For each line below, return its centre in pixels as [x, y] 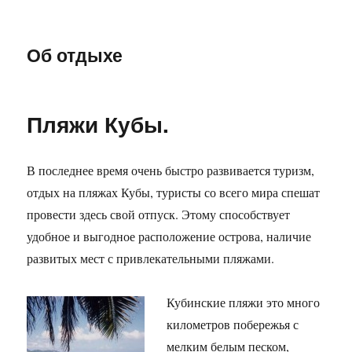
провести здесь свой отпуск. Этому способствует [159, 214]
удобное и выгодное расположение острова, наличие [169, 236]
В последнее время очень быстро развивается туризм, [171, 170]
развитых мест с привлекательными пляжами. [151, 258]
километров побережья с [233, 324]
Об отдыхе [75, 55]
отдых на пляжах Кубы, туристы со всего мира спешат [174, 192]
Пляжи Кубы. [98, 124]
